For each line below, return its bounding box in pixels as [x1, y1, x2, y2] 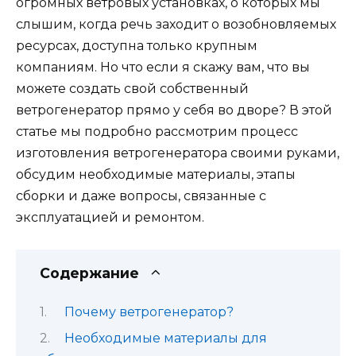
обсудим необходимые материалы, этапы [16, 166, 296, 182]
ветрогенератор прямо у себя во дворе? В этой [16, 102, 332, 118]
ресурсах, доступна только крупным [16, 37, 257, 53]
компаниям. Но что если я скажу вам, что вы [16, 59, 310, 75]
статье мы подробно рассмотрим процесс [16, 123, 298, 139]
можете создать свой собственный [16, 80, 249, 96]
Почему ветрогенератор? [64, 304, 234, 320]
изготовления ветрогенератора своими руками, [16, 145, 339, 161]
